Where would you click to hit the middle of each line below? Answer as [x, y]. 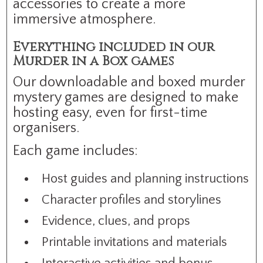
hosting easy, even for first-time [110, 112]
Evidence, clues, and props [116, 221]
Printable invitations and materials [135, 242]
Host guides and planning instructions [146, 178]
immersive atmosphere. [85, 19]
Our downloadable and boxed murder [129, 82]
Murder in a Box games [94, 61]
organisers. [46, 128]
